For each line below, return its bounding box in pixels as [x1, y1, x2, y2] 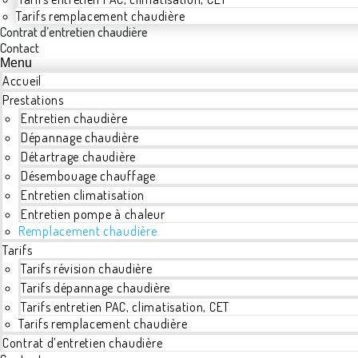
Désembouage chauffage [21, 168, 156, 184]
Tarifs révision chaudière [21, 261, 153, 276]
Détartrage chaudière [21, 149, 136, 165]
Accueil [2, 73, 42, 89]
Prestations [2, 92, 64, 108]
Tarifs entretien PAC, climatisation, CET [21, 299, 229, 315]
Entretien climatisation [21, 187, 145, 203]
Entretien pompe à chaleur [21, 206, 165, 222]
